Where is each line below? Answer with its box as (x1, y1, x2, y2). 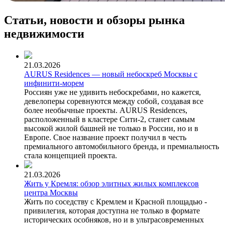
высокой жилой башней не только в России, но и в (24, 124, 198, 133)
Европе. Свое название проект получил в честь (24, 133, 186, 142)
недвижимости (4, 27, 84, 40)
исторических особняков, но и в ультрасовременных (24, 215, 204, 224)
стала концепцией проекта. (24, 151, 117, 160)
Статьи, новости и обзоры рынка (4, 13, 185, 27)
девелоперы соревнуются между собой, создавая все (24, 96, 203, 105)
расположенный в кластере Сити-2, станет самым (24, 115, 195, 124)
